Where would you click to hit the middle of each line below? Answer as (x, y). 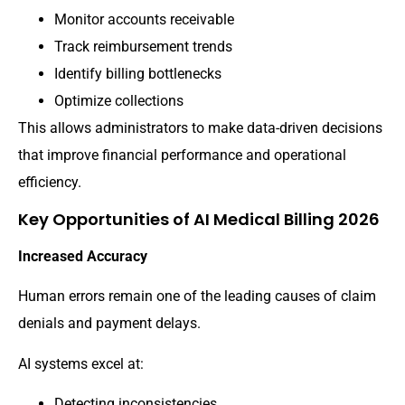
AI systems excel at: (81, 363)
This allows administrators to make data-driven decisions (200, 128)
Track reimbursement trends (143, 47)
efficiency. (50, 183)
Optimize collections (119, 101)
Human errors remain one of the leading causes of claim (197, 297)
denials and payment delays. (109, 324)
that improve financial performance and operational (182, 155)
